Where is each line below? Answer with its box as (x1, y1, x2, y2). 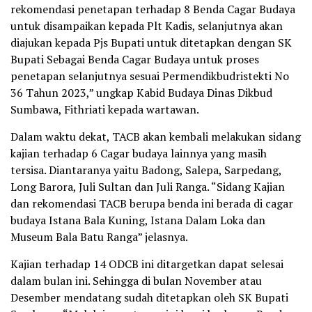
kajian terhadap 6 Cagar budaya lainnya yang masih (10, 145, 267, 161)
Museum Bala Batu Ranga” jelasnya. (10, 228, 188, 244)
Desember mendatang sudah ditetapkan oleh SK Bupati (10, 289, 288, 305)
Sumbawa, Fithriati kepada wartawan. (10, 101, 199, 117)
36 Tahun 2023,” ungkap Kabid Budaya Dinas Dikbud (10, 84, 272, 100)
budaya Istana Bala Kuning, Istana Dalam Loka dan (10, 212, 265, 228)
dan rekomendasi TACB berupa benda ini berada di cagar (10, 195, 293, 211)
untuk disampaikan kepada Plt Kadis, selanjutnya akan (10, 17, 283, 33)
